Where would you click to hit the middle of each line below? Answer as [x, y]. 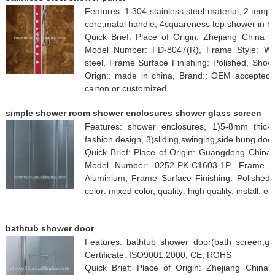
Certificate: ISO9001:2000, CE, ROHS [158, 254]
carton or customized [125, 88]
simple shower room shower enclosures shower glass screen [133, 113]
